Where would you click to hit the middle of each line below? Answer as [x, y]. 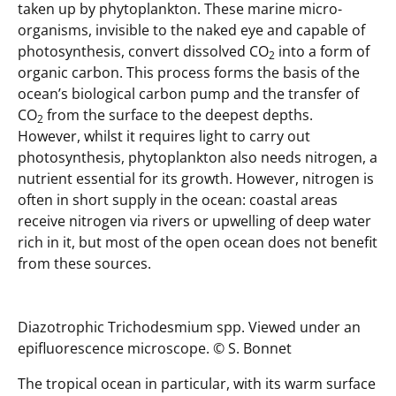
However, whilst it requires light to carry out [164, 136]
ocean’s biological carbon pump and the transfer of [188, 93]
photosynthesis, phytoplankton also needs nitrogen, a [198, 157]
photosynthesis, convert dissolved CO [143, 51]
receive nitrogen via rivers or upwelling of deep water [194, 221]
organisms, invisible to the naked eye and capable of [191, 30]
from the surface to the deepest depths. [178, 114]
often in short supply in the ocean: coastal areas [178, 199]
